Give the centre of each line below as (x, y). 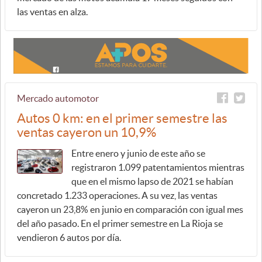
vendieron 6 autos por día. (69, 237)
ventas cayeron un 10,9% (87, 132)
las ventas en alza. (52, 11)
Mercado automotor (58, 98)
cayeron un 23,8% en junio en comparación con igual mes (130, 209)
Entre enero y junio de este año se (138, 153)
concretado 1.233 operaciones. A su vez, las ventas (117, 195)
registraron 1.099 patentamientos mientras (158, 167)
